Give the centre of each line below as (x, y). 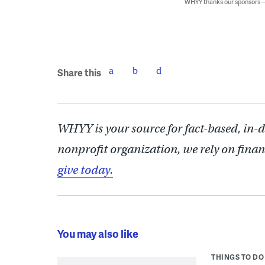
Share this (79, 72)
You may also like (98, 233)
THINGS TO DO (237, 257)
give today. (85, 170)
